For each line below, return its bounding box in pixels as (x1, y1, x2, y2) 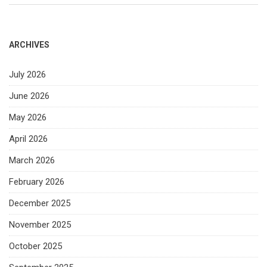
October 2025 (9, 241, 62, 252)
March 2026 (9, 155, 55, 166)
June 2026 (9, 91, 49, 102)
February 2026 (9, 176, 64, 188)
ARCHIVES (9, 40, 49, 50)
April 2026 (9, 133, 48, 145)
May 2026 (9, 112, 46, 123)
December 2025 (9, 198, 70, 209)
